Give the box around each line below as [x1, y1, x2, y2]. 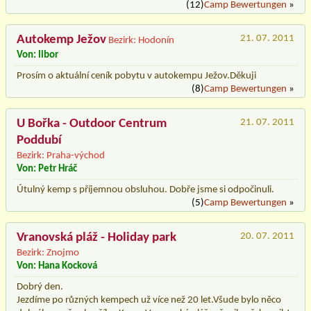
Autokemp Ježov [17, 33, 106, 47]
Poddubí [17, 133, 62, 147]
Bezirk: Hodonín [108, 35, 174, 46]
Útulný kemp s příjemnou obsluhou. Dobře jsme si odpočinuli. [17, 184, 274, 195]
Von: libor [17, 49, 58, 60]
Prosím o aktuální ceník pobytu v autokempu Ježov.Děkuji [17, 70, 256, 81]
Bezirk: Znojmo [17, 247, 79, 258]
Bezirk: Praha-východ [17, 150, 105, 161]
